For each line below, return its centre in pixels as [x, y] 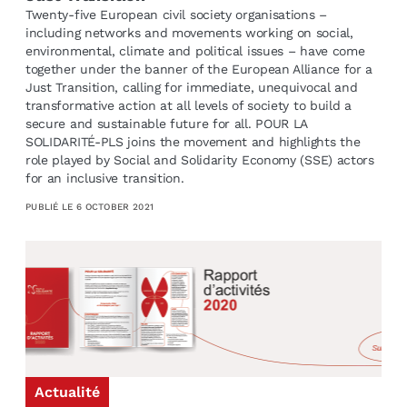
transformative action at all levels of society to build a [188, 106]
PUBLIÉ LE [50, 206]
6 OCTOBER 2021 [115, 206]
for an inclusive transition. [104, 179]
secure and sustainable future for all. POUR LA [166, 124]
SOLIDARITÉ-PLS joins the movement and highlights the [193, 142]
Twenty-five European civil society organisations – [176, 15]
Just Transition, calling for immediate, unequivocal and [191, 88]
